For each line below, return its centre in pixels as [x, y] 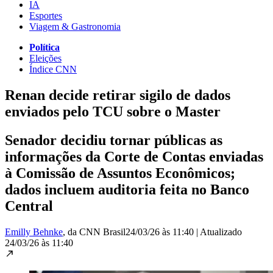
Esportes [46, 15]
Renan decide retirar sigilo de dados [118, 95]
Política [44, 47]
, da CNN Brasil [94, 232]
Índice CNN [53, 69]
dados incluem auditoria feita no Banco [127, 189]
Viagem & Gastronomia [75, 26]
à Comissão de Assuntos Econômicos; [120, 173]
